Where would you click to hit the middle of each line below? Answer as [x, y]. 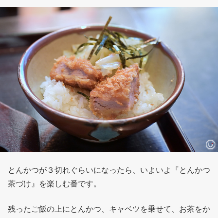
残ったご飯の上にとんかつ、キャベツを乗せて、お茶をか [109, 209]
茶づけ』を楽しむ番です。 [54, 183]
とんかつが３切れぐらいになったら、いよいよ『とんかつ [109, 170]
